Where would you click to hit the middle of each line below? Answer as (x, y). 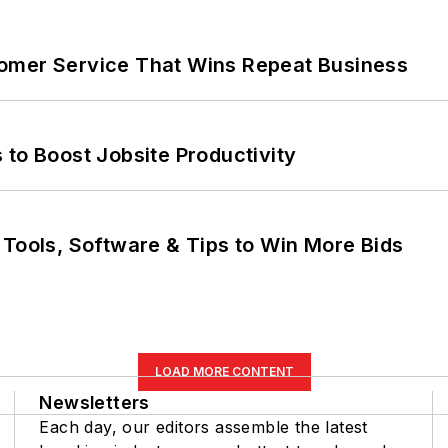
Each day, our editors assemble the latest (203, 426)
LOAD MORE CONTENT (224, 371)
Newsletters (94, 402)
